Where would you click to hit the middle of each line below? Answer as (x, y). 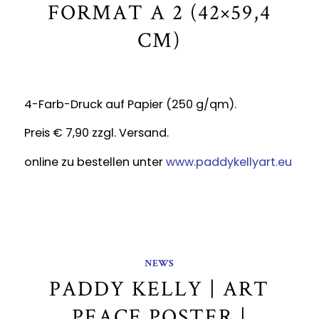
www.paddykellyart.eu (229, 162)
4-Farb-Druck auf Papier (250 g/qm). (130, 104)
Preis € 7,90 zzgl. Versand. (96, 133)
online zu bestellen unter (95, 162)
